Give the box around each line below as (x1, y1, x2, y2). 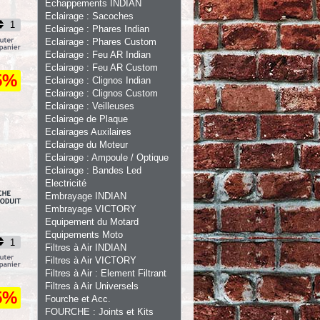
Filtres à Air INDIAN (45, 242, 126, 253)
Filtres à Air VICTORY (45, 255, 136, 266)
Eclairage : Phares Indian (45, 24, 149, 34)
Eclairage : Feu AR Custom (45, 62, 158, 73)
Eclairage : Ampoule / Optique (45, 152, 169, 163)
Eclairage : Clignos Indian (45, 75, 151, 86)
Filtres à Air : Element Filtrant (45, 268, 166, 279)
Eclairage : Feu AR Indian (45, 49, 151, 60)
